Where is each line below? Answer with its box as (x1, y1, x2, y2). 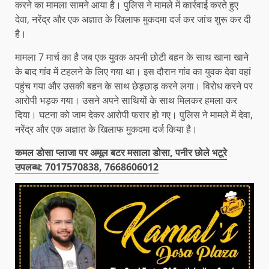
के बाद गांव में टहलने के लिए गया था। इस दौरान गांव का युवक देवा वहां (15, 65, 251, 79)
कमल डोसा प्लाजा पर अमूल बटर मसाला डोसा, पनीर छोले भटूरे (15, 146, 227, 160)
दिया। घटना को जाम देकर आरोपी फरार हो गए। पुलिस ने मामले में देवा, (15, 108, 253, 122)
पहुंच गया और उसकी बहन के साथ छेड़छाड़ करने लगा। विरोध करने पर (15, 79, 253, 93)
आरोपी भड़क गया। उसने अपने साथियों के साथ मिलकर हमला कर (15, 94, 237, 107)
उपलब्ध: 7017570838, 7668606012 (15, 160, 159, 174)
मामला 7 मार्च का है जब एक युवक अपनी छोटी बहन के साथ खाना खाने (15, 50, 249, 64)
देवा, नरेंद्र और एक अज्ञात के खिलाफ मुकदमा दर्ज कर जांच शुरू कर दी (15, 13, 251, 26)
